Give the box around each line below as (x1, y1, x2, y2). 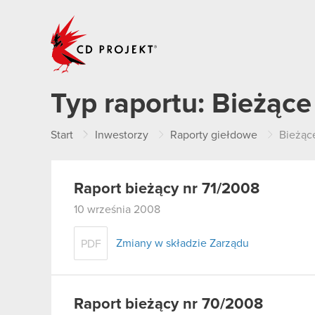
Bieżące (212, 90, 311, 118)
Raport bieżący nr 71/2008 (74, 181, 259, 197)
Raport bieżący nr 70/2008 (74, 296, 263, 312)
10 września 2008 (74, 204, 160, 215)
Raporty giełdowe (170, 129, 257, 141)
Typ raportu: (51, 90, 212, 118)
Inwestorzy (95, 129, 148, 141)
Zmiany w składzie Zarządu (116, 237, 249, 249)
